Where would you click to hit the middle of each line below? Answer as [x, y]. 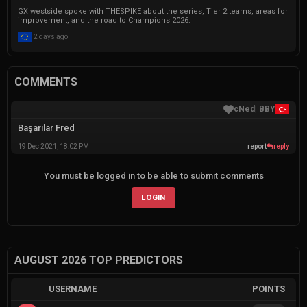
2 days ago [51, 36]
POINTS [269, 288]
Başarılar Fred [46, 127]
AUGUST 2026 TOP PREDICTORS [99, 260]
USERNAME [72, 288]
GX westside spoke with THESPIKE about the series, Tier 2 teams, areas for [153, 11]
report [257, 146]
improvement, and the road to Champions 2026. [104, 20]
